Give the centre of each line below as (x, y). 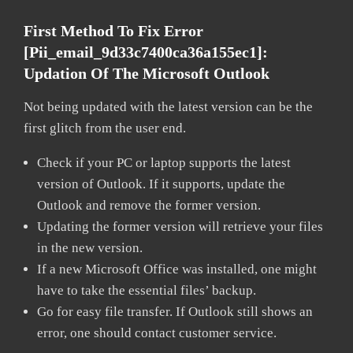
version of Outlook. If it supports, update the (161, 184)
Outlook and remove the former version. (149, 205)
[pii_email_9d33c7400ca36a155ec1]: (146, 52)
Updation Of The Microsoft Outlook (147, 73)
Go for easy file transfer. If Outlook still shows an (175, 311)
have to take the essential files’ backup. (147, 290)
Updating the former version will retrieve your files (180, 226)
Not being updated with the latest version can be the (168, 106)
